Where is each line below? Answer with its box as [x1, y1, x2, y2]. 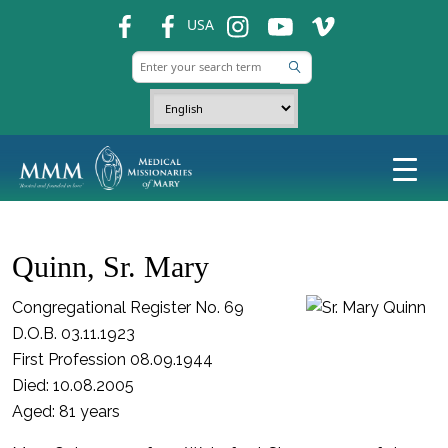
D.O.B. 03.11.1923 [12, 324, 135, 343]
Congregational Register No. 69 [12, 298, 244, 317]
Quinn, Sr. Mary [12, 250, 209, 283]
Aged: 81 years [12, 402, 120, 421]
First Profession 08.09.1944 [12, 350, 213, 369]
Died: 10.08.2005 [12, 376, 134, 395]
